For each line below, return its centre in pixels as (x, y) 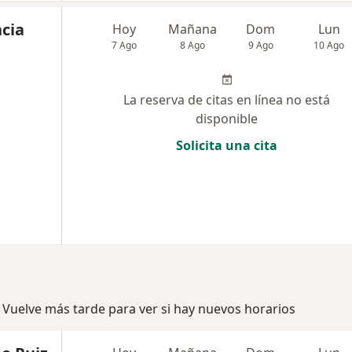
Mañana (193, 29)
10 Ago (329, 45)
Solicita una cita (227, 145)
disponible (227, 119)
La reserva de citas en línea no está (227, 100)
